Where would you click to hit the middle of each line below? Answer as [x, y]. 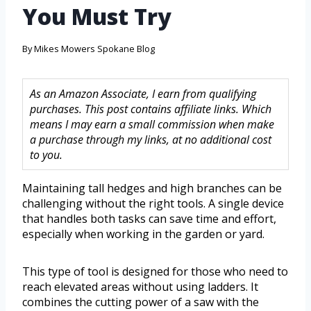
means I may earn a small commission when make [152, 125]
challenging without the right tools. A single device [153, 204]
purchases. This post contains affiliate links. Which [151, 109]
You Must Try [97, 17]
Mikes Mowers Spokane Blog [95, 49]
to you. [46, 155]
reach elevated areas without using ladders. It [140, 287]
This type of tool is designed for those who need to [155, 272]
